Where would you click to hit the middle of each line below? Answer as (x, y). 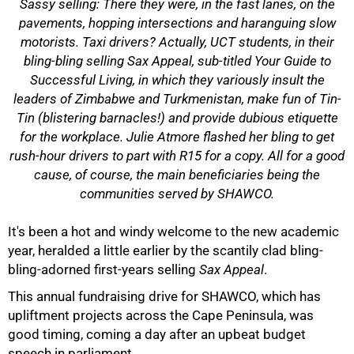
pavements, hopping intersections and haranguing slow (177, 23)
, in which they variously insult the (228, 80)
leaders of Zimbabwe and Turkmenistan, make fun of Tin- (177, 99)
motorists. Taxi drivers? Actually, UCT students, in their (177, 42)
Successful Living (81, 80)
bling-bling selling (75, 61)
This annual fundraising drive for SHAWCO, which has (164, 296)
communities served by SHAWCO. (177, 194)
